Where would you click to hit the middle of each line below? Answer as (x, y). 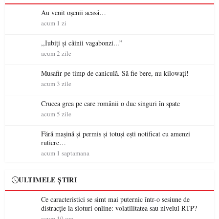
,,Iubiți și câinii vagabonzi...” (82, 43)
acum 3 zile (56, 84)
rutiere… (54, 142)
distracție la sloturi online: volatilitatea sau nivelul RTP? (119, 208)
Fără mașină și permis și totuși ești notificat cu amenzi (116, 134)
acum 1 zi (54, 23)
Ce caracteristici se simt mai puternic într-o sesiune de (115, 199)
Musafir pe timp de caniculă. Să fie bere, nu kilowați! (115, 73)
